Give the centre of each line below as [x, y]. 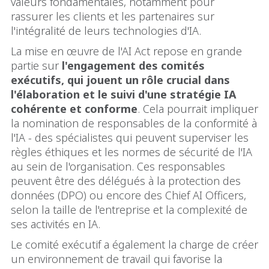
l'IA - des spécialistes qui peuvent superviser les [130, 138]
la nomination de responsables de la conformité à [134, 123]
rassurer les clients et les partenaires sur [113, 17]
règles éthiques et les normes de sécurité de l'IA [131, 152]
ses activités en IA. [56, 224]
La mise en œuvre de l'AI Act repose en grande [126, 51]
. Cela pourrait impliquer [198, 109]
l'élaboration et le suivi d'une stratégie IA [123, 95]
